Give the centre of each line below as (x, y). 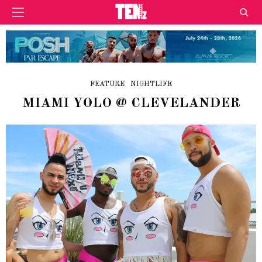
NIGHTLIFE (151, 84)
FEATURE (107, 84)
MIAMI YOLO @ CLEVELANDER (131, 103)
